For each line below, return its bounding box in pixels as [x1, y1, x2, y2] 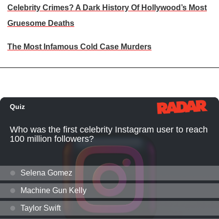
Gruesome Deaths [7, 19, 74, 27]
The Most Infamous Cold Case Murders [7, 42, 152, 51]
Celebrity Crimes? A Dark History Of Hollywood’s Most [7, 3, 207, 12]
